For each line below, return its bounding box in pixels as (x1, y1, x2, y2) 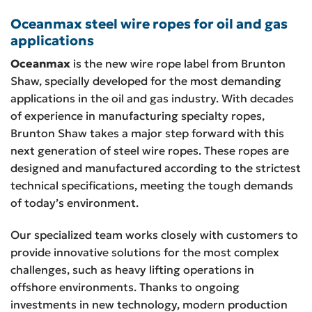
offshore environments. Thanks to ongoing (10, 280, 240, 294)
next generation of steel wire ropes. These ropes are (10, 143, 289, 158)
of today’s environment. (10, 196, 139, 210)
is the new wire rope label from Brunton (70, 56, 286, 71)
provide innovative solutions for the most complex (10, 245, 279, 259)
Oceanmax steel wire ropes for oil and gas (10, 15, 288, 32)
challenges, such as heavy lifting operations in (10, 263, 254, 276)
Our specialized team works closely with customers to (10, 228, 298, 242)
